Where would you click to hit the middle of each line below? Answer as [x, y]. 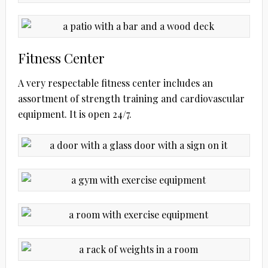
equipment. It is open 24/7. [74, 114]
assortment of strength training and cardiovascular [131, 98]
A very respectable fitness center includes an [115, 83]
